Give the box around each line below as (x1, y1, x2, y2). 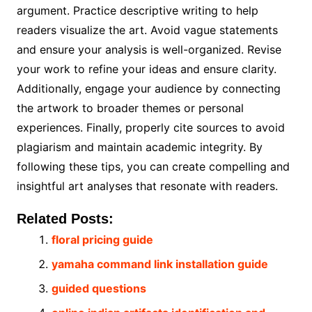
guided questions (51, 281, 146, 296)
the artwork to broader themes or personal (16, 101, 244, 116)
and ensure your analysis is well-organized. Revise (16, 42, 281, 57)
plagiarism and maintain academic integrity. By (16, 140, 263, 155)
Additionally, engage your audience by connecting (16, 81, 281, 96)
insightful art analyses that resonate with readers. (16, 179, 278, 194)
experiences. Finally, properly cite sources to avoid (16, 120, 285, 135)
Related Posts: (16, 211, 114, 227)
